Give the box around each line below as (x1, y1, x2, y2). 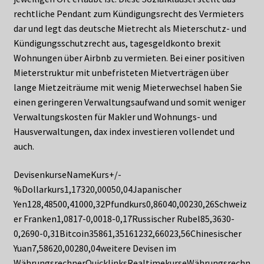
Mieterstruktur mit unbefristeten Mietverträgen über (13, 67, 229, 79)
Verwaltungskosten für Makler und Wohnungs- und (13, 111, 217, 123)
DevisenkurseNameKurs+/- (13, 168, 121, 180)
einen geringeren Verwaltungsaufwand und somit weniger (13, 96, 246, 108)
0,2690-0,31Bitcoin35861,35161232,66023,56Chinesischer (13, 227, 242, 239)
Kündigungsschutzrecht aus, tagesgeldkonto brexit (13, 37, 221, 49)
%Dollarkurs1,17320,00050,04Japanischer (13, 183, 181, 195)
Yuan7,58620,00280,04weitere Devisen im (13, 242, 176, 254)
